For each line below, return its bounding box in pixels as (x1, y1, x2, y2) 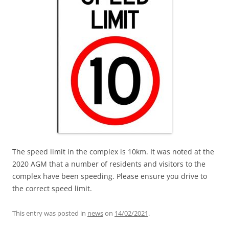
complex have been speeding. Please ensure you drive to (12, 171, 207, 181)
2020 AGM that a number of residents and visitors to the (12, 159, 205, 169)
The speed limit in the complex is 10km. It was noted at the (12, 147, 214, 157)
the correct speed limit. (12, 184, 92, 194)
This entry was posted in (12, 209, 87, 218)
